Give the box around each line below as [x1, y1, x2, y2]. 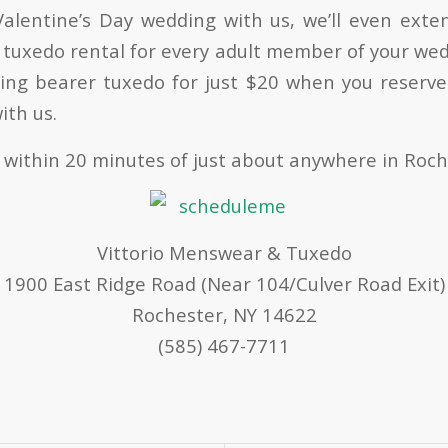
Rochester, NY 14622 [131, 301, 317, 327]
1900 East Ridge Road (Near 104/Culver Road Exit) [3, 270, 445, 296]
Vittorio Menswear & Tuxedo [96, 239, 352, 265]
